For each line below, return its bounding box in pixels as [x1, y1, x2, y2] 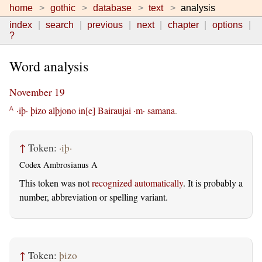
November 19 [9, 85, 65, 99]
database [92, 3, 132, 13]
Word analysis [9, 57, 88, 76]
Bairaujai [98, 104, 131, 116]
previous [87, 20, 123, 30]
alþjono [49, 104, 76, 116]
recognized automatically [92, 177, 183, 189]
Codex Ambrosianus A [19, 159, 98, 171]
